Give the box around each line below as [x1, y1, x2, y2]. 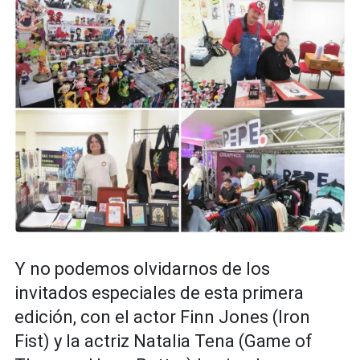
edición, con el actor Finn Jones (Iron [14, 306, 310, 327]
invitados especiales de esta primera [14, 282, 304, 303]
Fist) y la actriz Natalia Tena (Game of [14, 330, 313, 351]
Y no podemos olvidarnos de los [14, 258, 270, 279]
